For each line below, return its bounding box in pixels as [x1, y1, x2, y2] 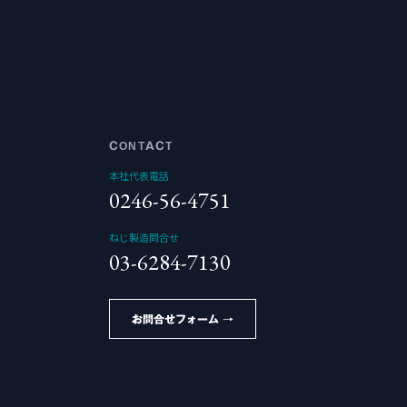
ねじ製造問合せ [108, 230, 179, 244]
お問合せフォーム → [131, 313, 233, 324]
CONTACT [108, 140, 174, 151]
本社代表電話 [108, 168, 169, 183]
